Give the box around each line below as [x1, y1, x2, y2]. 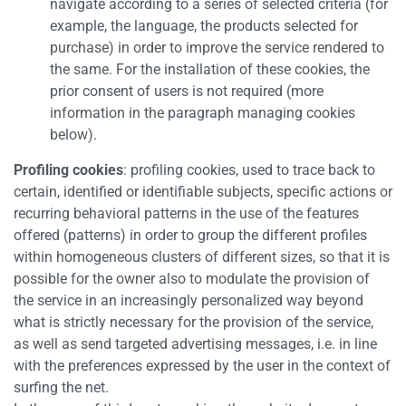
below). [50, 126, 97, 143]
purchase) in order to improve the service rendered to [50, 39, 384, 56]
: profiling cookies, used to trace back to [123, 161, 375, 179]
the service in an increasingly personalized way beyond [14, 292, 363, 309]
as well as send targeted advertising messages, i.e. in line [14, 335, 377, 353]
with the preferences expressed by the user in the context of [14, 357, 391, 374]
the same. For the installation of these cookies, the [50, 61, 370, 78]
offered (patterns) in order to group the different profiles [14, 227, 367, 244]
